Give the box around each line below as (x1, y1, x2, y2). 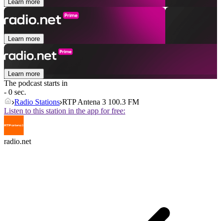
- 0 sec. (4, 88, 26, 97)
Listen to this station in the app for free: (4, 107, 125, 115)
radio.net (4, 137, 31, 146)
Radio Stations (14, 98, 60, 107)
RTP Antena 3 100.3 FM (62, 98, 139, 107)
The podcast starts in (4, 79, 68, 88)
